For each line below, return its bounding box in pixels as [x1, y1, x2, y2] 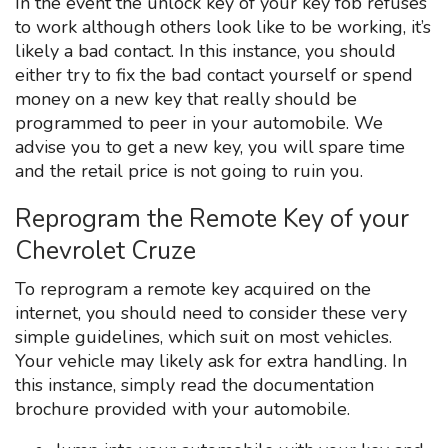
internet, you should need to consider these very [15, 300, 407, 325]
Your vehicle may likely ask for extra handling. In [15, 348, 407, 373]
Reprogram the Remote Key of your [15, 201, 409, 236]
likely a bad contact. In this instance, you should [15, 38, 396, 63]
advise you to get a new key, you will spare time [15, 134, 405, 159]
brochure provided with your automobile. [15, 396, 350, 421]
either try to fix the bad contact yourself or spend [15, 62, 413, 87]
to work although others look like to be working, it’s [15, 14, 431, 39]
